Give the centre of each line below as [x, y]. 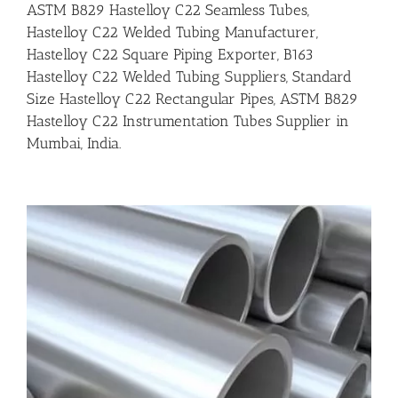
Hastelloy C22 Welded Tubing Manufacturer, [172, 32]
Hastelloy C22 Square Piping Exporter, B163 [170, 55]
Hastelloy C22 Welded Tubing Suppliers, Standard [189, 77]
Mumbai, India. [74, 143]
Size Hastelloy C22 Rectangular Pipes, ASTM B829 [192, 99]
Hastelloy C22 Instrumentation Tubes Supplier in [188, 121]
